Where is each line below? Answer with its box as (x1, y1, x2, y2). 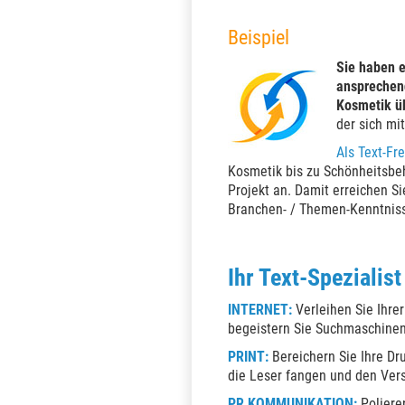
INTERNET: (228, 301, 292, 318)
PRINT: (228, 348, 268, 365)
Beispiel (228, 26, 289, 49)
